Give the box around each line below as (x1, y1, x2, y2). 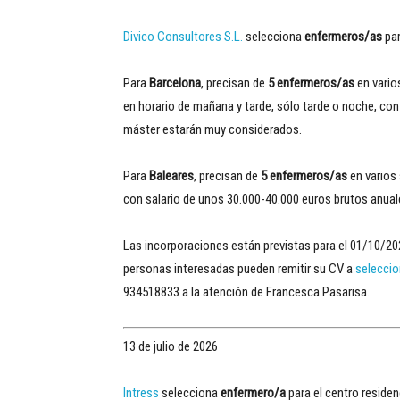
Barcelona (149, 74, 201, 91)
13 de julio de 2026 (123, 338, 218, 354)
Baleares (149, 167, 194, 184)
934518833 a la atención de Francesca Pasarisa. (123, 283, 370, 300)
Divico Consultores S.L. (123, 28, 243, 45)
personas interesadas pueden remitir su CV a (123, 260, 355, 277)
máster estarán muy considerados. (123, 121, 302, 137)
